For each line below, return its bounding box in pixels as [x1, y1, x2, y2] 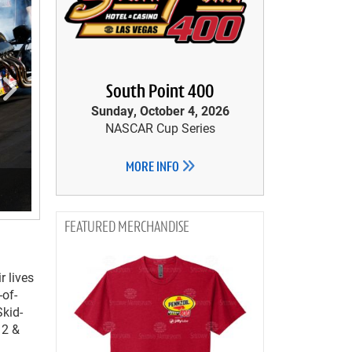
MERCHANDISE [118, 220, 189, 236]
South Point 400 [106, 83, 214, 102]
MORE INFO [125, 160, 181, 175]
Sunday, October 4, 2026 [90, 102, 229, 119]
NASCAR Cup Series [104, 119, 215, 136]
